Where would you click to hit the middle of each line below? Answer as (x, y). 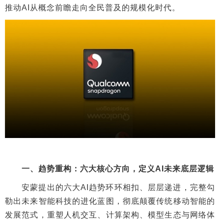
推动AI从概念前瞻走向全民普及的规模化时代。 (93, 8)
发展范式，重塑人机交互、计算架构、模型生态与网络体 (110, 215)
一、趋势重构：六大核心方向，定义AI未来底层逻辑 (110, 168)
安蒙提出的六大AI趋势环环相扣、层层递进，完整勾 (110, 187)
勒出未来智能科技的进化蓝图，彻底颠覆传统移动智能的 (110, 201)
